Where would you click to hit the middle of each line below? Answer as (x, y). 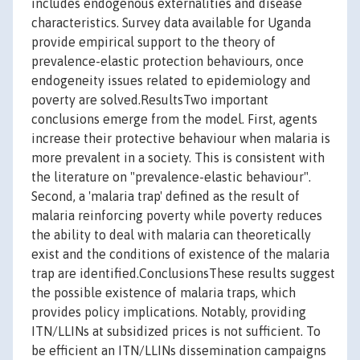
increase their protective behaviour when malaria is (181, 139)
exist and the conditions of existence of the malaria (180, 254)
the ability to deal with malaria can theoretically (171, 235)
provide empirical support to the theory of (153, 42)
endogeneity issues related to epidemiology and (171, 81)
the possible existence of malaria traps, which (164, 293)
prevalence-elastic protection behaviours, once (168, 61)
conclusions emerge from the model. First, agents (174, 119)
